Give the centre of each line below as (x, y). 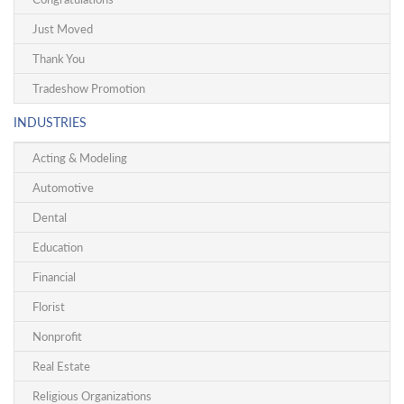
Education (58, 247)
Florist (49, 307)
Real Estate (61, 366)
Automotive (63, 188)
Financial (54, 277)
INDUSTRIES (50, 122)
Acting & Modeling (80, 158)
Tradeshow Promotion (89, 88)
